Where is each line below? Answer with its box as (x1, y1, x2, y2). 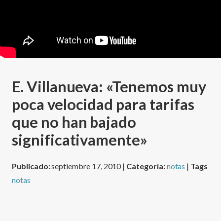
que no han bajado (12, 113, 137, 131)
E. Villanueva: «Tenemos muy (12, 77, 206, 96)
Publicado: (12, 161, 52, 171)
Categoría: (126, 161, 167, 171)
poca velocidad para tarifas (12, 95, 194, 113)
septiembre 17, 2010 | (51, 161, 127, 171)
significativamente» (12, 131, 147, 149)
